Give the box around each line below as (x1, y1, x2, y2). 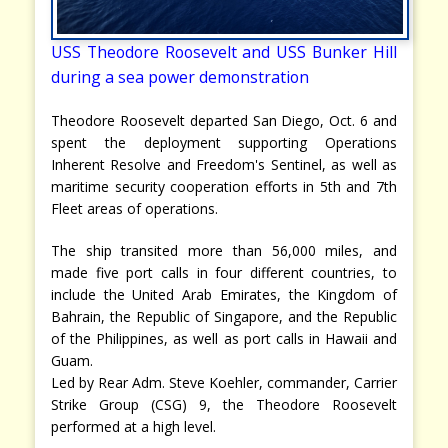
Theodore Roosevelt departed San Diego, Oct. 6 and (51, 110, 397, 130)
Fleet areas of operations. (51, 198, 218, 218)
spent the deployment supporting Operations (51, 132, 397, 152)
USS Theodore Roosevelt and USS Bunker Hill (51, 40, 397, 63)
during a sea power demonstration (51, 65, 309, 88)
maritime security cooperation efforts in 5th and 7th (51, 176, 397, 196)
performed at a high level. (51, 416, 216, 436)
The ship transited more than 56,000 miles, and (51, 240, 397, 260)
